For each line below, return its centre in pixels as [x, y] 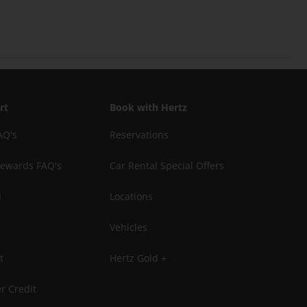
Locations [131, 196]
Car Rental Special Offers [167, 165]
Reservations [139, 135]
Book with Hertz [148, 107]
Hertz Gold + [138, 258]
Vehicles [128, 227]
